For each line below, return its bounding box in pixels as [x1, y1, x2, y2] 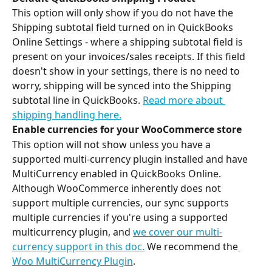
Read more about [143, 93, 225, 107]
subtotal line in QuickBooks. [12, 93, 143, 107]
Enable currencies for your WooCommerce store [12, 123, 242, 137]
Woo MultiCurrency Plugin [12, 254, 133, 268]
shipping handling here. [12, 108, 121, 122]
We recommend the [144, 239, 238, 253]
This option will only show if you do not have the [12, 6, 236, 20]
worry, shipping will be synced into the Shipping [12, 79, 234, 93]
